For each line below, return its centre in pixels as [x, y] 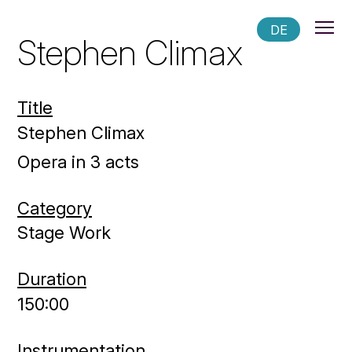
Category [55, 208]
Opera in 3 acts [78, 161]
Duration [52, 279]
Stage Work [64, 233]
